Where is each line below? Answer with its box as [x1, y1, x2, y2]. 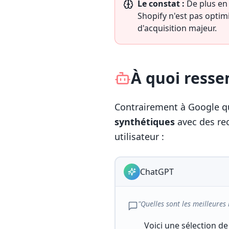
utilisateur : [114, 130, 164, 143]
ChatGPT [140, 166, 174, 177]
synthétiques [114, 116, 175, 128]
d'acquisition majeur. [138, 22, 217, 34]
